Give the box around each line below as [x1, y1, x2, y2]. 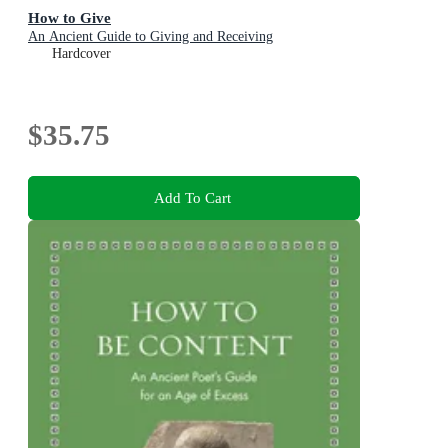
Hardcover [52, 45, 111, 61]
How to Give [28, 8, 111, 26]
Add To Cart [153, 189, 231, 207]
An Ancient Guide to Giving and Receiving [28, 28, 273, 44]
